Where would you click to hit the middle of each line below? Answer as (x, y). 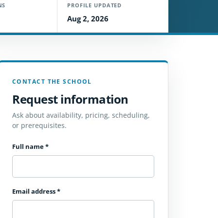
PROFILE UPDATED (95, 5)
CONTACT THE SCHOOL (52, 82)
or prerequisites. (39, 125)
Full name (29, 146)
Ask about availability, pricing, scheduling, (81, 115)
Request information (70, 99)
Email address (35, 191)
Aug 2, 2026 (88, 18)
